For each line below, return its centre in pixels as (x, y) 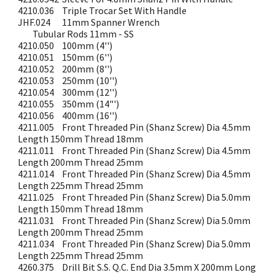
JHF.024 (34, 22)
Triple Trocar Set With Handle (125, 10)
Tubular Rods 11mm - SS (83, 34)
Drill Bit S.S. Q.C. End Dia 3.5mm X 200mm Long (159, 267)
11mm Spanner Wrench (111, 22)
